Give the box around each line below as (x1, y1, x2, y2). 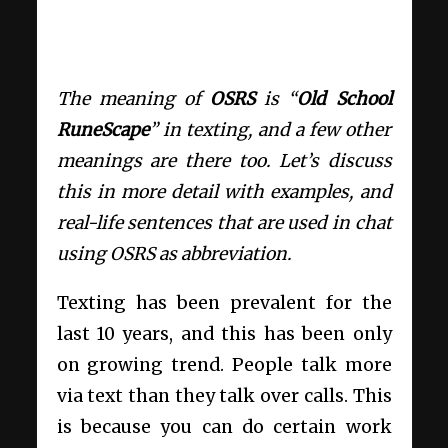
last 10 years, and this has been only (56, 322, 392, 345)
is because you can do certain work (56, 415, 392, 438)
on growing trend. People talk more (56, 353, 392, 376)
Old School (297, 88, 392, 110)
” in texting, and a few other (148, 119, 392, 141)
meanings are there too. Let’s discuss (56, 150, 392, 172)
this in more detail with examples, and (56, 181, 392, 203)
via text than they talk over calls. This (56, 384, 392, 407)
